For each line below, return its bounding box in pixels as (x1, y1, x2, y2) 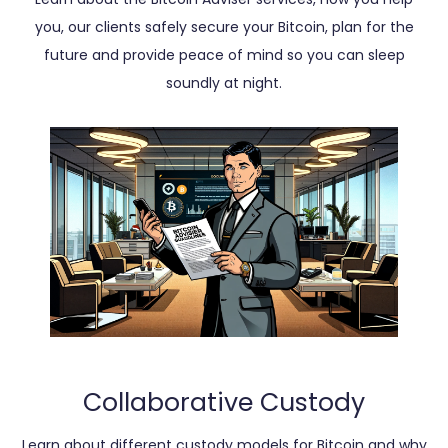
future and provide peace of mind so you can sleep (43, 44, 405, 65)
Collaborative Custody (83, 385, 365, 421)
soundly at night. (166, 72, 282, 93)
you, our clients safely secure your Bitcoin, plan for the (34, 16, 414, 37)
